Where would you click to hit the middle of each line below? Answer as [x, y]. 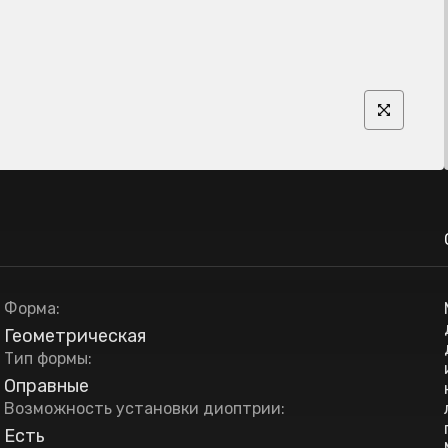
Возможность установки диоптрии [142, 408]
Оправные [46, 386]
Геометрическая [75, 336]
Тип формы [46, 358]
